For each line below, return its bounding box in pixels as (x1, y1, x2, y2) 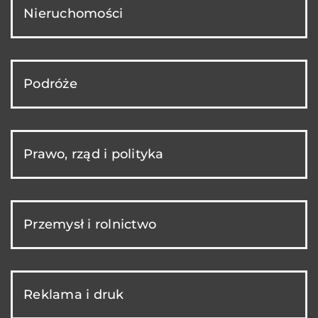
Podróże (23, 75, 77, 92)
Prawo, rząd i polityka (23, 146, 164, 162)
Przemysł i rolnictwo (23, 216, 156, 232)
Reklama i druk (23, 286, 124, 302)
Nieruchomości (23, 5, 124, 21)
